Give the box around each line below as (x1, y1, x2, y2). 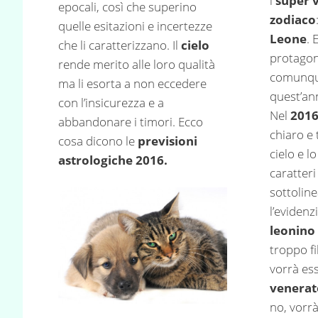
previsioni (138, 132, 197, 149)
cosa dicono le (58, 132, 138, 149)
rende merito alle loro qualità (58, 55, 215, 72)
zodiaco (270, 11, 317, 28)
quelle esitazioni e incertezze (58, 17, 212, 34)
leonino (270, 222, 316, 239)
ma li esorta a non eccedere (58, 75, 207, 92)
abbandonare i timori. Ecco (58, 113, 203, 130)
